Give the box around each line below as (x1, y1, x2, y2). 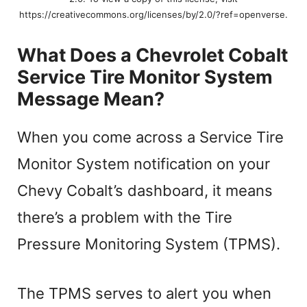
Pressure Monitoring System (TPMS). (17, 235, 280, 254)
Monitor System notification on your (17, 155, 270, 173)
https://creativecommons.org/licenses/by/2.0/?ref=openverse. (19, 9, 288, 21)
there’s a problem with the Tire (17, 208, 232, 227)
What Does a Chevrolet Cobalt (17, 44, 288, 67)
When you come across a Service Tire (17, 128, 284, 147)
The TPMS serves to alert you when (17, 284, 271, 303)
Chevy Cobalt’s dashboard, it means (17, 182, 273, 200)
